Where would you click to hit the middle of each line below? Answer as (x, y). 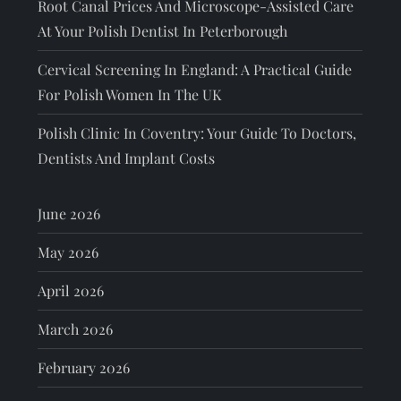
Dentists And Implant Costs (127, 158)
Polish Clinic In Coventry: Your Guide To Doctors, (197, 132)
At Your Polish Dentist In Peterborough (163, 30)
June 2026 (69, 213)
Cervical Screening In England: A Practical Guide (195, 69)
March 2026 (76, 328)
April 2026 (71, 290)
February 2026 (84, 367)
